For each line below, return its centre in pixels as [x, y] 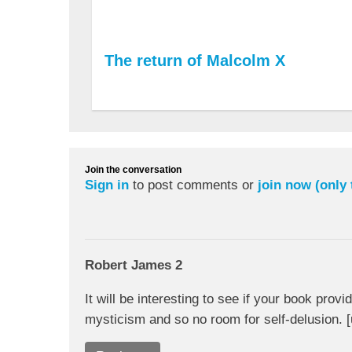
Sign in [107, 185]
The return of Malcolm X [194, 60]
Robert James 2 [134, 266]
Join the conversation [133, 170]
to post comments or [193, 185]
